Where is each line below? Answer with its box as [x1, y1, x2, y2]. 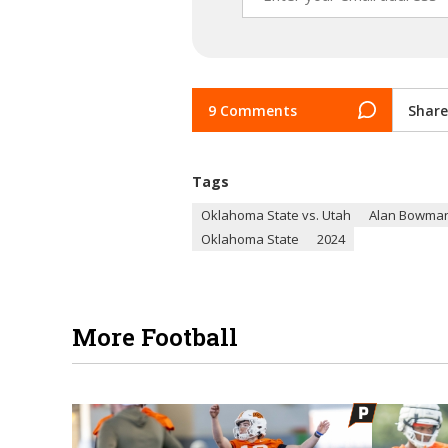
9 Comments [208, 100, 297, 120]
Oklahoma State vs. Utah [201, 206, 351, 225]
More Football [72, 321, 238, 354]
